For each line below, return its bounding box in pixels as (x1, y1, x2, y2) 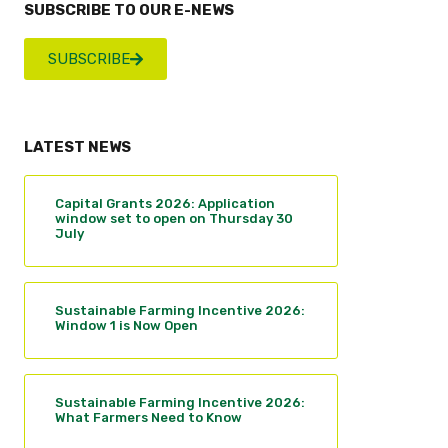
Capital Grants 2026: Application (54, 196, 275, 212)
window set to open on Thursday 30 (54, 211, 293, 227)
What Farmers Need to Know (54, 410, 242, 426)
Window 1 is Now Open (54, 318, 198, 334)
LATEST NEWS (23, 138, 131, 157)
